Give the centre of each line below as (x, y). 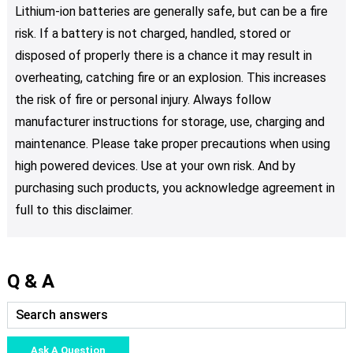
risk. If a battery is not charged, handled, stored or (152, 34)
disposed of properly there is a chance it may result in (163, 56)
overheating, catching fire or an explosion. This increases (170, 78)
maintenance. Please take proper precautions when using (172, 144)
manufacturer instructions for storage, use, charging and (169, 122)
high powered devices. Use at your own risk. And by (155, 166)
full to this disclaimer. (74, 210)
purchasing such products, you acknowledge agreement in (175, 188)
